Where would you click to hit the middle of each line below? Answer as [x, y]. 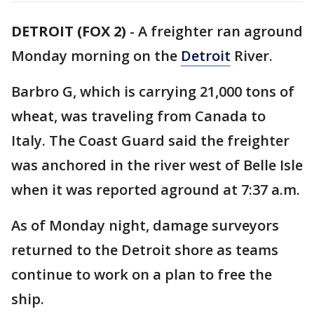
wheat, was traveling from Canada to [138, 116]
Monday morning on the [96, 56]
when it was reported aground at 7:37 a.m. [156, 190]
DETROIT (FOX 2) [69, 31]
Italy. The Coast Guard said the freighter [150, 141]
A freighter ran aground [220, 31]
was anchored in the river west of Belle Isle [157, 165]
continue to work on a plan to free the [142, 274]
